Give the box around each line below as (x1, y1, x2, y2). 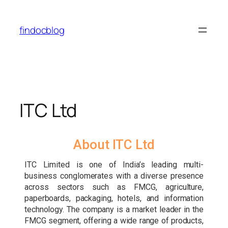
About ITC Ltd (73, 137, 155, 153)
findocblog (19, 23, 65, 37)
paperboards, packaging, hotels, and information (24, 193, 204, 204)
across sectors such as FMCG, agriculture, (24, 182, 204, 192)
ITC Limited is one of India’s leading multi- (24, 160, 204, 170)
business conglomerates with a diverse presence (24, 171, 204, 181)
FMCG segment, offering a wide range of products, (24, 216, 204, 226)
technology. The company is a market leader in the (24, 205, 204, 215)
